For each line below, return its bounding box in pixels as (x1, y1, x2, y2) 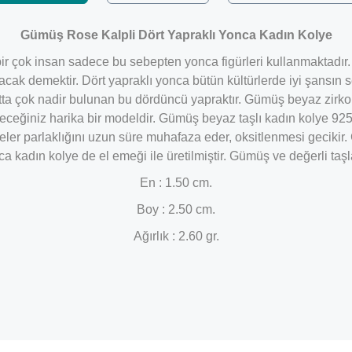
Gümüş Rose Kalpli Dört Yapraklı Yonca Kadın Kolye (20, 28, 332, 42)
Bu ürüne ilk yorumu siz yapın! (106, 295, 246, 306)
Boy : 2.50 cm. (137, 203, 215, 216)
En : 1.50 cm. (140, 176, 212, 189)
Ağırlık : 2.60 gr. (133, 229, 219, 243)
